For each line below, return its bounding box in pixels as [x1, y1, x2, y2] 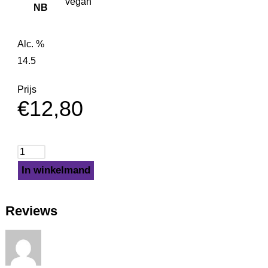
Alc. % [17, 39, 44, 50]
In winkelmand [21, 165, 90, 176]
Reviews [5, 203, 57, 219]
